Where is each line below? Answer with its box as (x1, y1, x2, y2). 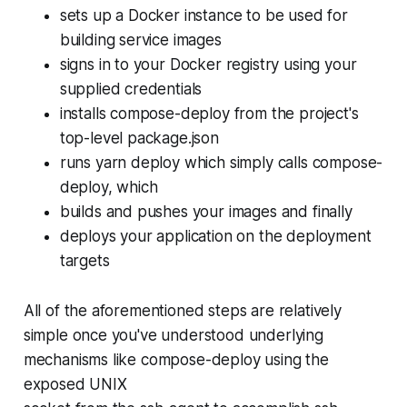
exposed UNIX (23, 374, 127, 393)
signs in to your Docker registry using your (59, 55, 357, 74)
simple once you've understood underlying (23, 325, 323, 344)
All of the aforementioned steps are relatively (23, 301, 342, 320)
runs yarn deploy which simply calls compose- (59, 153, 383, 172)
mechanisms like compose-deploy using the (23, 350, 329, 369)
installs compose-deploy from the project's (59, 104, 359, 123)
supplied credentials (59, 79, 203, 98)
